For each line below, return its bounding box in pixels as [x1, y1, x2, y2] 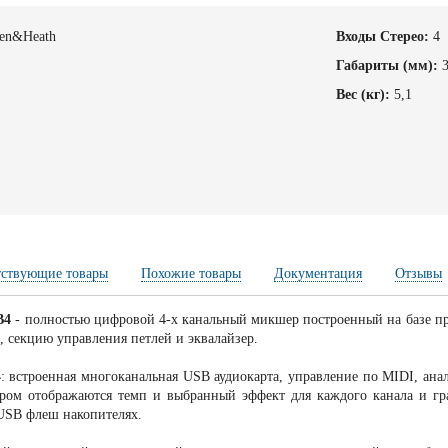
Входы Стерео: [335, 28, 429, 44]
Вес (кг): [335, 87, 390, 103]
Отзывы [395, 266, 443, 282]
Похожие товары [141, 266, 242, 282]
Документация [274, 266, 363, 282]
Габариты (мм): [335, 58, 438, 74]
